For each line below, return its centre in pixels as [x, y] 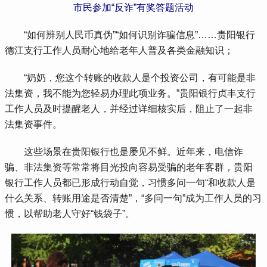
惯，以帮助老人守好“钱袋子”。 [70, 213]
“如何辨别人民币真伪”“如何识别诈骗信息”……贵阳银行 [130, 35]
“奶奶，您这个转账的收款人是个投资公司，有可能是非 [131, 77]
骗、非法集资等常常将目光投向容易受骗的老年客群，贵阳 [129, 167]
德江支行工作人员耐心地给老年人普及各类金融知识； [119, 50]
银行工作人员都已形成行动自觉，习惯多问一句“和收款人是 [131, 182]
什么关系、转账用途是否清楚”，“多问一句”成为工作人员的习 [133, 198]
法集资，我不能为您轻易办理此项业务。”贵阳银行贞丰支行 [131, 93]
